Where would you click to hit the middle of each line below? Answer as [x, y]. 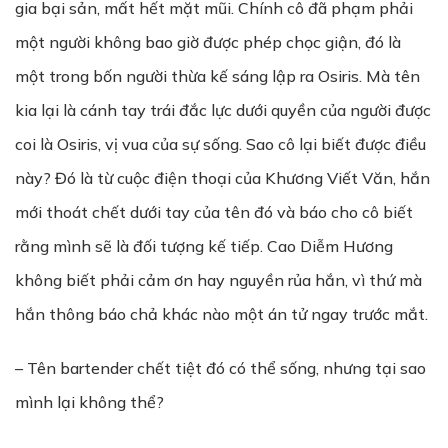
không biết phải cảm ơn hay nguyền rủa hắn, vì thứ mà [218, 280]
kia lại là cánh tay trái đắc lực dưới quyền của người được [223, 110]
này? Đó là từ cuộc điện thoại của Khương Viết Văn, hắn [222, 178]
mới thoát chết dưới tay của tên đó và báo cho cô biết [214, 212]
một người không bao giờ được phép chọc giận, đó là [208, 42]
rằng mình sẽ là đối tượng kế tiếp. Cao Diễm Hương [204, 246]
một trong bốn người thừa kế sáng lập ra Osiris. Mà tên [217, 76]
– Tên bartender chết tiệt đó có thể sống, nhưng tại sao [220, 368]
